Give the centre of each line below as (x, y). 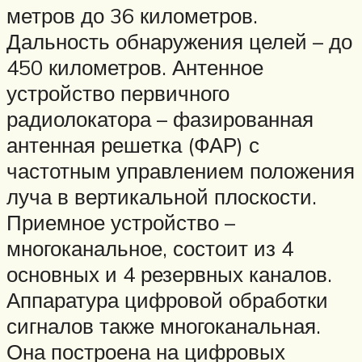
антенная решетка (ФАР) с (133, 145)
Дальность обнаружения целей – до (179, 42)
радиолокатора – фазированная (160, 119)
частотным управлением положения (181, 171)
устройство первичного (118, 93)
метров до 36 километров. (132, 16)
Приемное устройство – (121, 223)
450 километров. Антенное (135, 67)
